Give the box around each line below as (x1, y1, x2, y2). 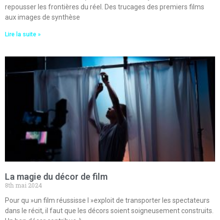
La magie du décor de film (5, 171, 108, 182)
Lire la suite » (5, 31, 41, 38)
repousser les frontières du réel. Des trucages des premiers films (5, 3, 204, 11)
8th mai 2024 (5, 181, 42, 190)
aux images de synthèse (5, 13, 80, 22)
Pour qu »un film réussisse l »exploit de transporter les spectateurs (5, 196, 210, 205)
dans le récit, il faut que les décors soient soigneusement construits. (5, 207, 214, 215)
